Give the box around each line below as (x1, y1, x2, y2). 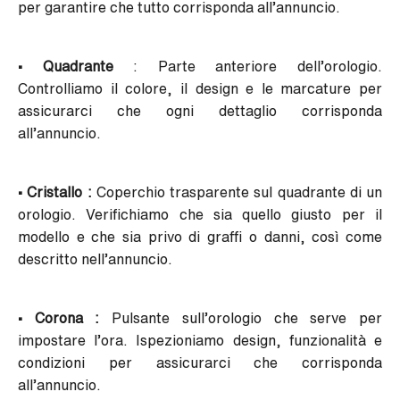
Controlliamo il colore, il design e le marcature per (18, 81, 382, 96)
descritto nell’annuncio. (18, 252, 172, 267)
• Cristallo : (18, 185, 92, 200)
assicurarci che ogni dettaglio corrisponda (18, 104, 382, 119)
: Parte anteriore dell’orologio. (112, 59, 383, 74)
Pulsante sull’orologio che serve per (99, 311, 383, 326)
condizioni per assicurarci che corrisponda (18, 355, 382, 371)
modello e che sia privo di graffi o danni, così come (18, 229, 382, 245)
